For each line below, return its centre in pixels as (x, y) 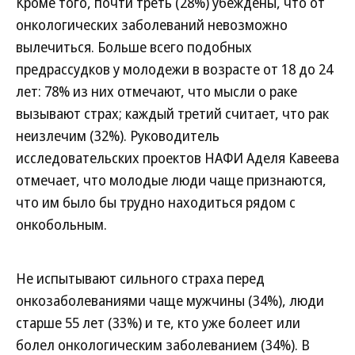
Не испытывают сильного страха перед (140, 278)
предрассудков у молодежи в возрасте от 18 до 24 (174, 69)
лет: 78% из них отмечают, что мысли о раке (157, 91)
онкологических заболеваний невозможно (152, 25)
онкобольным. (61, 224)
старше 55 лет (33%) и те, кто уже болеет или (158, 323)
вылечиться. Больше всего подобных (134, 47)
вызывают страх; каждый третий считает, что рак (172, 113)
